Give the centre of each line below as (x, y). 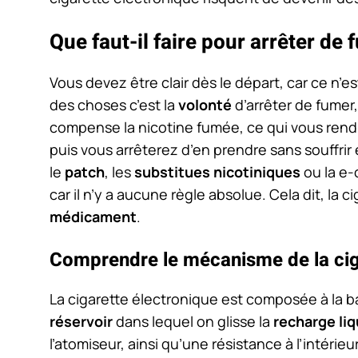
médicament (93, 217)
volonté (205, 105)
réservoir (81, 322)
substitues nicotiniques (217, 172)
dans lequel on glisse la (193, 322)
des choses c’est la (114, 105)
